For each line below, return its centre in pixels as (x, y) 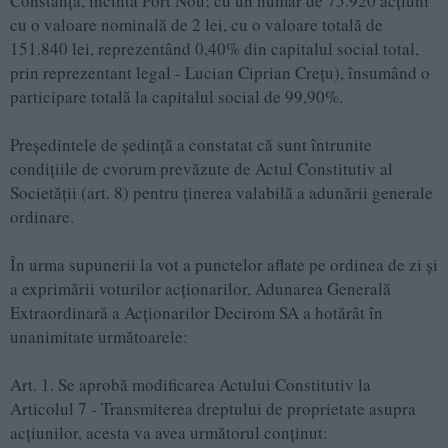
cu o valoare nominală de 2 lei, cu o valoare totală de (196, 25)
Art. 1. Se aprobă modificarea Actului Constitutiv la (190, 385)
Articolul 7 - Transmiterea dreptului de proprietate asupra (213, 409)
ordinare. (42, 217)
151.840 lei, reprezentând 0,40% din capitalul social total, (214, 49)
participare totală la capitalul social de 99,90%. (176, 97)
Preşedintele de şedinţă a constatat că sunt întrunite (191, 145)
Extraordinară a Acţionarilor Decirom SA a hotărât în (196, 313)
